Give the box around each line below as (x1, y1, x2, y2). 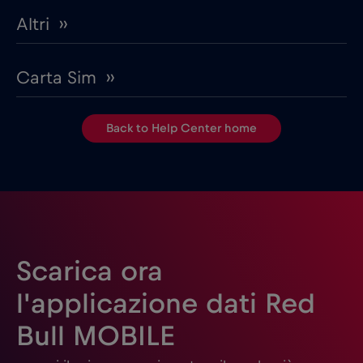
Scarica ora (16, 257, 163, 286)
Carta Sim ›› (16, 68, 114, 87)
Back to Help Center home (106, 122, 257, 135)
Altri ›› (16, 15, 67, 33)
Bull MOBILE (16, 322, 175, 351)
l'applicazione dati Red (16, 289, 315, 318)
